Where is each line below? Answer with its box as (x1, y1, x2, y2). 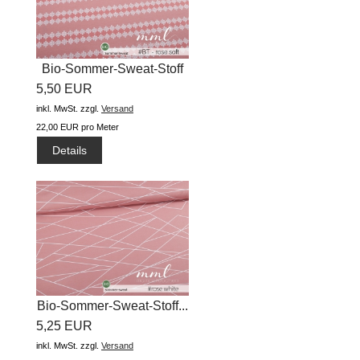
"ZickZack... (79, 82, 146, 96)
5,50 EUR (36, 82, 92, 96)
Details (52, 143, 88, 157)
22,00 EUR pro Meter (36, 122, 119, 133)
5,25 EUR (36, 318, 92, 333)
